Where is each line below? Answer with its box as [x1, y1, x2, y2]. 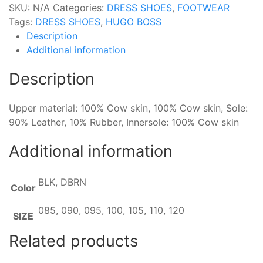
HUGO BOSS [106, 15, 161, 28]
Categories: [53, 1, 107, 14]
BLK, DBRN [38, 176, 86, 188]
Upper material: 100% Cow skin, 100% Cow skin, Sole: [9, 102, 248, 114]
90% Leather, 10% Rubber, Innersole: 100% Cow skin [9, 116, 239, 128]
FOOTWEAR [177, 1, 230, 14]
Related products [9, 231, 138, 251]
